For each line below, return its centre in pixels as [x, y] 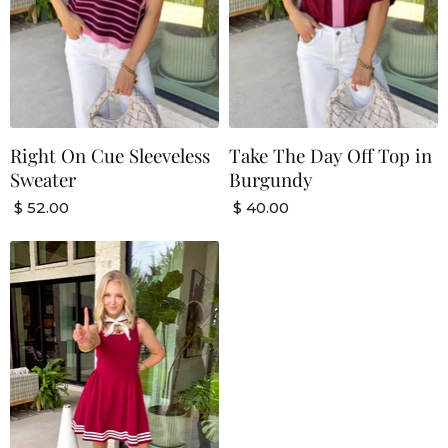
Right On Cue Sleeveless [110, 156]
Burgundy [270, 180]
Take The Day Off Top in [330, 156]
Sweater [43, 180]
